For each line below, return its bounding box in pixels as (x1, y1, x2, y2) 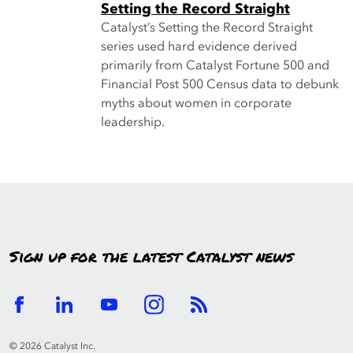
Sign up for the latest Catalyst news (9, 247, 293, 268)
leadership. (101, 117, 165, 129)
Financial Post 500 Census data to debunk (101, 79, 339, 91)
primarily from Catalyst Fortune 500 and (101, 60, 329, 72)
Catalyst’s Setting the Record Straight (101, 22, 313, 35)
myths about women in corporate (101, 98, 292, 110)
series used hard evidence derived (101, 41, 297, 54)
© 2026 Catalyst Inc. (9, 342, 95, 351)
